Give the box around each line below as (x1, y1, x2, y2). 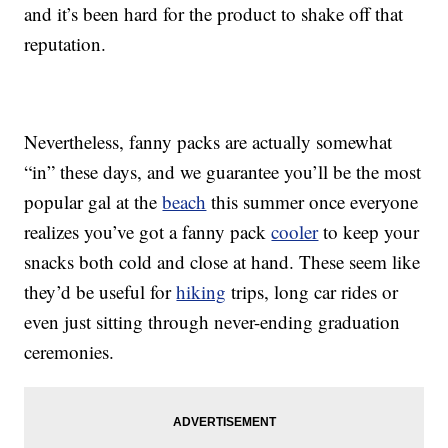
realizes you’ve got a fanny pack (24, 219, 272, 245)
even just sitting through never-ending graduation (24, 309, 401, 335)
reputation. (24, 31, 107, 57)
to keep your (318, 219, 420, 245)
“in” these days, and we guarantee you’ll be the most (24, 159, 422, 185)
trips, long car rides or (226, 279, 399, 305)
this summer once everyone (206, 189, 419, 215)
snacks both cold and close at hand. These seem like (24, 249, 421, 275)
